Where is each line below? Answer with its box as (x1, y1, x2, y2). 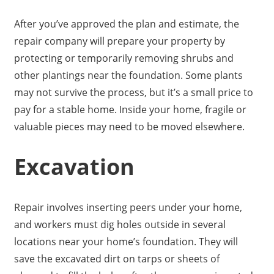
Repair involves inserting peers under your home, (13, 201, 242, 215)
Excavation (13, 152, 135, 182)
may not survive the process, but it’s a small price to (13, 86, 253, 100)
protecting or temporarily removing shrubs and (13, 51, 234, 65)
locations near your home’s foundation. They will (13, 235, 238, 249)
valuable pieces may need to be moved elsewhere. (13, 120, 245, 134)
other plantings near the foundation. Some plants (13, 68, 243, 83)
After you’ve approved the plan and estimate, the (13, 17, 239, 31)
